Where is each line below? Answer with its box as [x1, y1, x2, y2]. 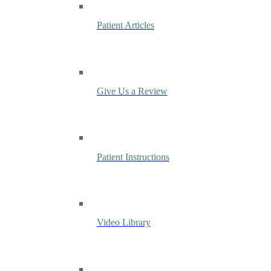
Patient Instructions [96, 151, 169, 163]
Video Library [96, 217, 151, 229]
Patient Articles [96, 20, 154, 31]
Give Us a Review [96, 86, 168, 97]
